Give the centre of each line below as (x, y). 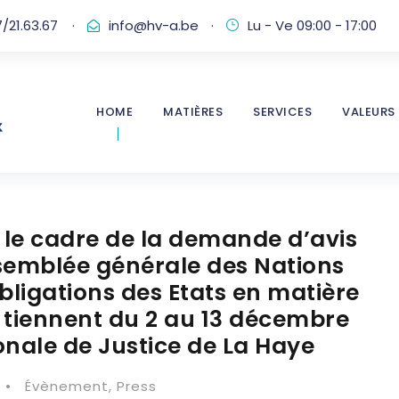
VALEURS (369, 112)
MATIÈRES (193, 112)
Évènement (66, 386)
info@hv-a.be (154, 25)
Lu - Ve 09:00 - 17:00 (312, 25)
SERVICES (282, 112)
